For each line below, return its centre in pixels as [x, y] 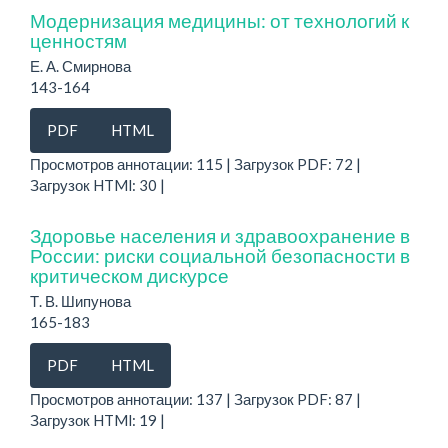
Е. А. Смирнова [80, 65]
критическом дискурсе [129, 275]
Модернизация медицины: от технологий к [219, 20]
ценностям [78, 40]
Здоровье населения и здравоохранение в [220, 235]
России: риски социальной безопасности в [220, 255]
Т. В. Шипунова [80, 300]
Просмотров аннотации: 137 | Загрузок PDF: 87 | [195, 398]
